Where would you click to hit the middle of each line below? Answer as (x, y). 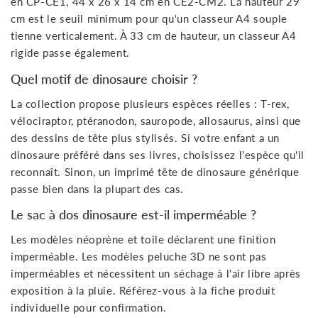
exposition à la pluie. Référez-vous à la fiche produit (143, 291)
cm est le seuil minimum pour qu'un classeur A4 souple (149, 19)
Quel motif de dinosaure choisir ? (104, 78)
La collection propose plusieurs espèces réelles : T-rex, (150, 103)
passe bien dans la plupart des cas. (98, 188)
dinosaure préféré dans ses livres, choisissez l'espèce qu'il (158, 154)
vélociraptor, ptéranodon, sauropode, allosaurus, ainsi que (156, 120)
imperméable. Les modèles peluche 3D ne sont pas (139, 257)
